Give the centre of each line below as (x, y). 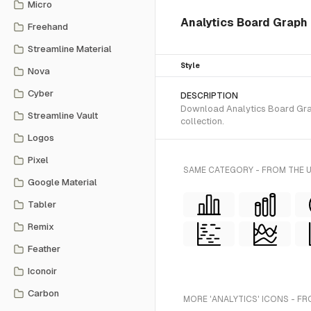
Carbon (43, 293)
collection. (202, 121)
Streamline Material (70, 49)
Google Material (62, 182)
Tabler (42, 204)
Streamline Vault (63, 116)
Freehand (48, 27)
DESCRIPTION (209, 96)
